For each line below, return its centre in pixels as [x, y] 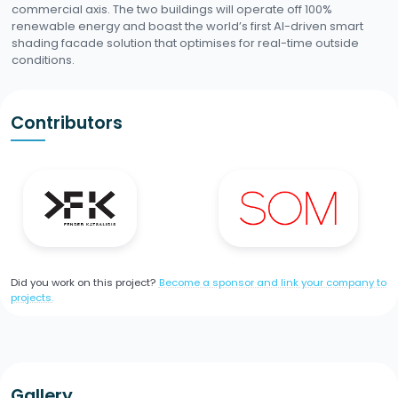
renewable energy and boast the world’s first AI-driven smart [187, 26]
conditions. [43, 60]
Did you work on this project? [83, 283]
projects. [32, 298]
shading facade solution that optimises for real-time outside [185, 43]
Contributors [66, 123]
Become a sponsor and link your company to [272, 283]
